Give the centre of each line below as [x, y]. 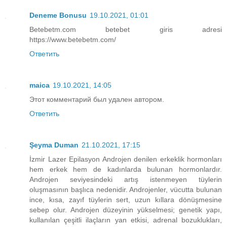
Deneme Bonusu [58, 15]
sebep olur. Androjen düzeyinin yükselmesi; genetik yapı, [126, 210]
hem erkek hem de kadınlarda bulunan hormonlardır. [126, 169]
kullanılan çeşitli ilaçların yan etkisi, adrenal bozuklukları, [126, 220]
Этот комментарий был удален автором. [97, 99]
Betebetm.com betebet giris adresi [126, 29]
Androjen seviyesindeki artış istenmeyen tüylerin [126, 179]
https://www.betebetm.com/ [73, 39]
